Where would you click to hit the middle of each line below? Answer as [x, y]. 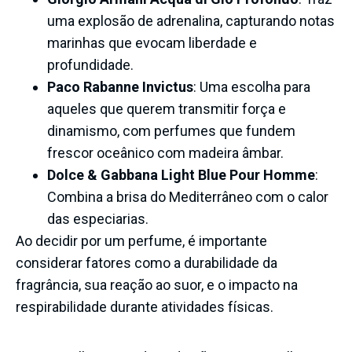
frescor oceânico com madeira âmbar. [165, 152]
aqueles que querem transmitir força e [167, 108]
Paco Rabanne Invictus [120, 86]
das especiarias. [98, 218]
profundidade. [90, 64]
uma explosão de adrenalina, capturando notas [191, 20]
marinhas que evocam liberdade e [152, 42]
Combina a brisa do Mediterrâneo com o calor [188, 196]
